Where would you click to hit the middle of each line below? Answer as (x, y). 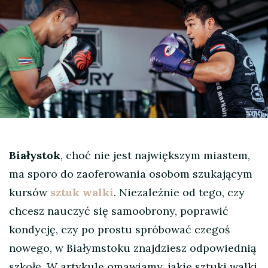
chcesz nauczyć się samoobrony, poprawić (119, 211)
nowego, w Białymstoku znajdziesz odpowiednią (133, 248)
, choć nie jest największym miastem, (155, 156)
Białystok (35, 156)
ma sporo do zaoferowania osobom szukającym (131, 174)
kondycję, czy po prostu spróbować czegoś (119, 230)
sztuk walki (82, 193)
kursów (30, 193)
